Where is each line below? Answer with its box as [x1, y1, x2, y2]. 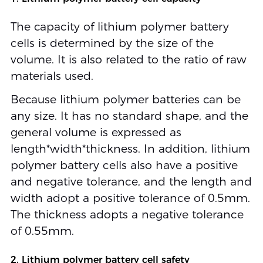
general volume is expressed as [10, 126, 181, 140]
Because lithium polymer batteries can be [10, 93, 241, 107]
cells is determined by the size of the [10, 36, 214, 50]
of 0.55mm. [10, 224, 74, 238]
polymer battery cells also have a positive [10, 159, 238, 173]
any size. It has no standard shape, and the [10, 109, 248, 123]
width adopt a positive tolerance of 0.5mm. [10, 191, 250, 205]
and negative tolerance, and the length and [10, 175, 252, 189]
